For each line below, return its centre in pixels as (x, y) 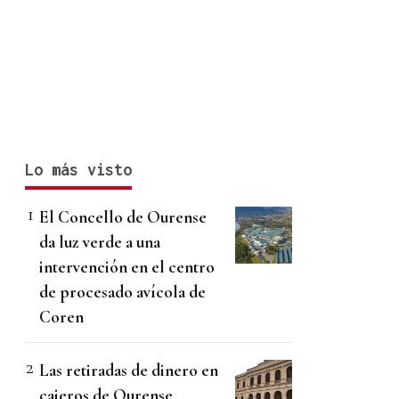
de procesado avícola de (122, 292)
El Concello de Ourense (123, 217)
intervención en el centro (127, 267)
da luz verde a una (100, 242)
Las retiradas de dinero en (129, 370)
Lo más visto (78, 170)
